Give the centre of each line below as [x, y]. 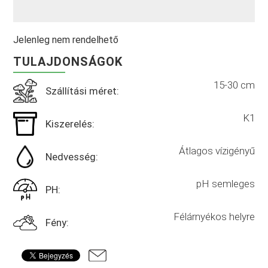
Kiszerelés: [70, 124]
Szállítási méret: [83, 91]
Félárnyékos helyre [214, 217]
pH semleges [225, 184]
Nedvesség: [72, 157]
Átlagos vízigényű [217, 151]
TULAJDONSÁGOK [68, 62]
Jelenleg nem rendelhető [66, 40]
